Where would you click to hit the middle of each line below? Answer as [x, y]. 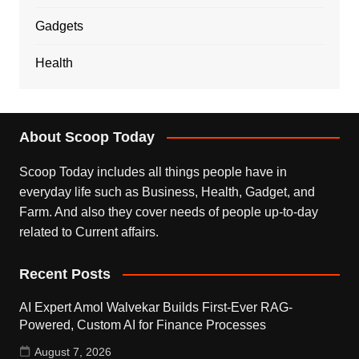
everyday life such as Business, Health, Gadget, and [167, 192]
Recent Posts [65, 274]
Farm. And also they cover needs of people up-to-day [168, 212]
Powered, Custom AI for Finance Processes [142, 325]
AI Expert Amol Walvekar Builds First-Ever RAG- [155, 307]
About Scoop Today [87, 137]
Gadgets [59, 26]
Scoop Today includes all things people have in [153, 171]
